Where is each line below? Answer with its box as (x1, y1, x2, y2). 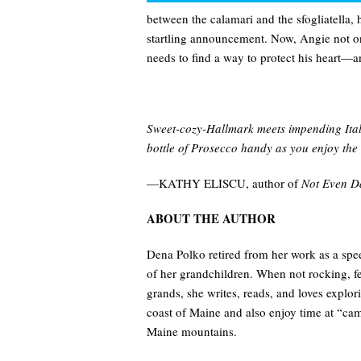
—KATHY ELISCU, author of (147, 175, 301, 192)
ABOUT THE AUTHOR (147, 210, 276, 228)
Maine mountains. (147, 323, 237, 340)
